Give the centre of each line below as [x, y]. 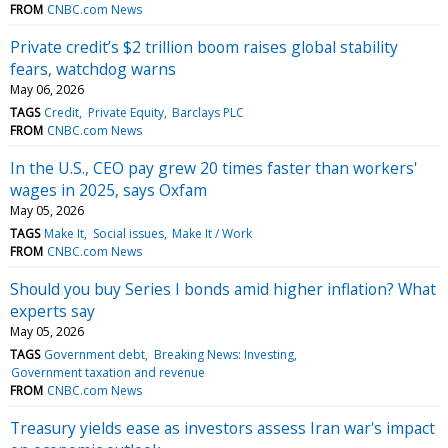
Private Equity [125, 112]
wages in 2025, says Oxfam [108, 189]
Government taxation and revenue [108, 372]
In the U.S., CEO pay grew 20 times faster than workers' [213, 167]
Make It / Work [211, 233]
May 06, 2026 [47, 89]
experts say [52, 310]
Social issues [128, 233]
